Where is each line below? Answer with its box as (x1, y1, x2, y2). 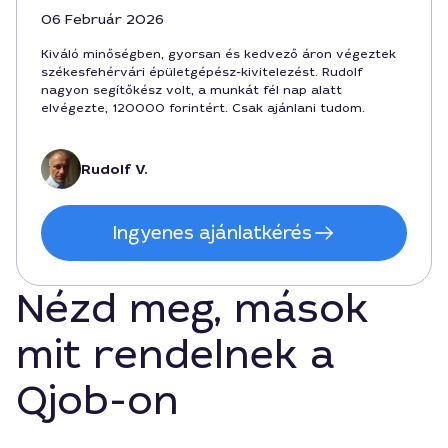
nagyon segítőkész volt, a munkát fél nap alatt (41, 82, 342, 98)
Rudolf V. (81, 159, 148, 179)
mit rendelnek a (16, 329, 335, 381)
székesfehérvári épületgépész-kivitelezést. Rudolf (41, 64, 362, 80)
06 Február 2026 (41, 10, 164, 28)
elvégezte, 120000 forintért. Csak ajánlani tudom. (41, 100, 365, 116)
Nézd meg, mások (16, 283, 369, 335)
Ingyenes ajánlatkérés (112, 221, 312, 245)
